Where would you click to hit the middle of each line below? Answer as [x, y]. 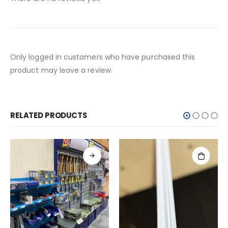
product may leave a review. [61, 70]
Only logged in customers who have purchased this [103, 57]
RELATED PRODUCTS [49, 115]
